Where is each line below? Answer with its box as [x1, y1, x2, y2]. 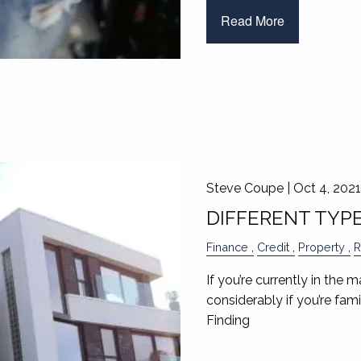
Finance [205, 239, 248, 254]
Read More [220, 10, 284, 30]
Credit [256, 239, 289, 254]
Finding [205, 312, 250, 328]
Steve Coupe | [205, 180, 293, 196]
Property [297, 239, 345, 254]
